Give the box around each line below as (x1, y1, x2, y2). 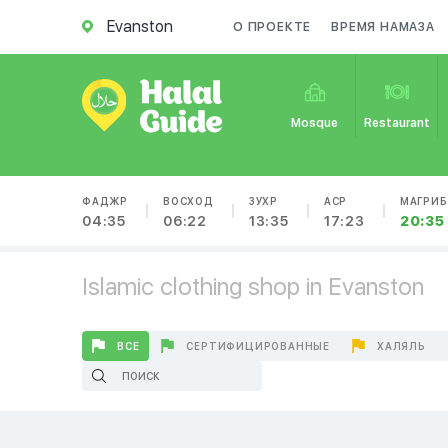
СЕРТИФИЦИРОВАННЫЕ (186, 340, 331, 352)
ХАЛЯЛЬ (377, 340, 426, 352)
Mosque (291, 116, 339, 130)
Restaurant (364, 116, 431, 130)
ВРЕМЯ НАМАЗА (331, 20, 435, 34)
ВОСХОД (163, 195, 214, 207)
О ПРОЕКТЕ (233, 20, 312, 34)
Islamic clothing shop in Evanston (82, 272, 424, 301)
